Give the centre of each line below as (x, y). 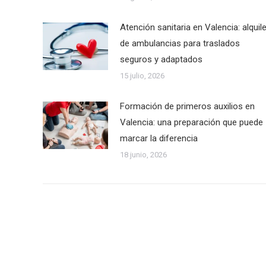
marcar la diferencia (159, 138)
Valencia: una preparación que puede (191, 122)
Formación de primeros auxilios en (187, 106)
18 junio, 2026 (143, 155)
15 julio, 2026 (142, 76)
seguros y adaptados (161, 59)
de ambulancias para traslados (180, 43)
